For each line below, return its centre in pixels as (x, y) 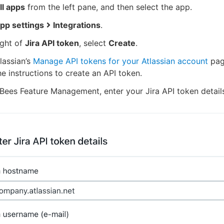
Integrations (77, 25)
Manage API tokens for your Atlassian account (120, 61)
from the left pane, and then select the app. (108, 7)
